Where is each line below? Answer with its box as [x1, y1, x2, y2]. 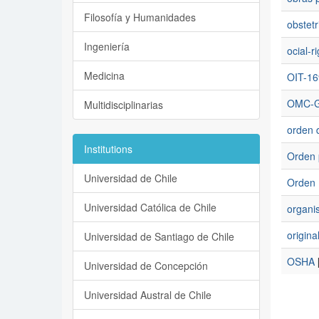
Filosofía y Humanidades [84, 10, 196, 24]
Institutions [84, 142, 132, 156]
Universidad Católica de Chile [84, 200, 216, 214]
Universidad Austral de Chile [84, 288, 211, 302]
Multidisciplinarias [84, 98, 163, 112]
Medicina [84, 68, 125, 83]
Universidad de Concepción [84, 258, 208, 273]
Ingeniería [84, 39, 130, 53]
